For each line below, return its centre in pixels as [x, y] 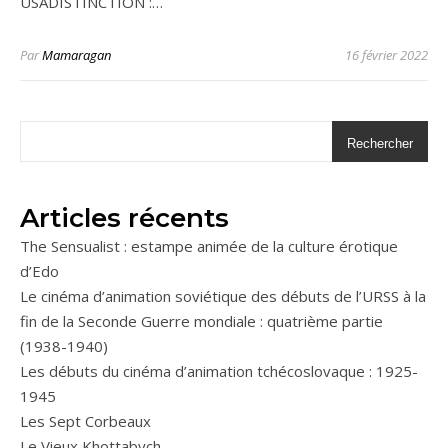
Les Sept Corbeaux [85, 421]
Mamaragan [76, 55]
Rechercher [380, 144]
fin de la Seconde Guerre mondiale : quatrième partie [201, 321]
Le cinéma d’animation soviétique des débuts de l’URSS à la [223, 296]
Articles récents [124, 218]
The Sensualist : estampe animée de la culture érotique [209, 246]
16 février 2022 [386, 55]
